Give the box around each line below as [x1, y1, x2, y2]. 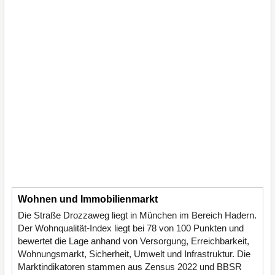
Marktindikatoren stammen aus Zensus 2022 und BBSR [18, 261, 242, 272]
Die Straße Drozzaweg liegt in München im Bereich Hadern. [18, 210, 257, 220]
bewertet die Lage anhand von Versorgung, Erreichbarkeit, [18, 236, 249, 246]
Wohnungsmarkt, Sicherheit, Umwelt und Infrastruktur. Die [18, 249, 250, 259]
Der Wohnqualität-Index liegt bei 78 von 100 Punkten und [18, 223, 244, 233]
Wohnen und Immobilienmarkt [18, 194, 158, 204]
